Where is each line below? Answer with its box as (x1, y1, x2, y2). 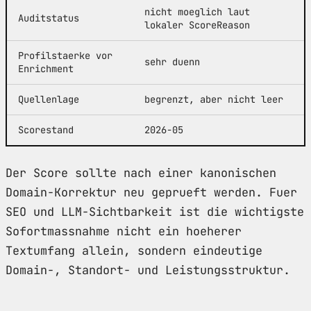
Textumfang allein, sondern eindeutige (6, 242, 262, 258)
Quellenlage (18, 92, 79, 106)
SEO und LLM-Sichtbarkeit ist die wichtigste (6, 203, 304, 219)
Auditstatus (18, 11, 79, 24)
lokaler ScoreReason (144, 18, 250, 31)
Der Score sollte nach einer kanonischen (6, 165, 276, 180)
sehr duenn (144, 55, 200, 68)
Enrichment (18, 62, 74, 75)
